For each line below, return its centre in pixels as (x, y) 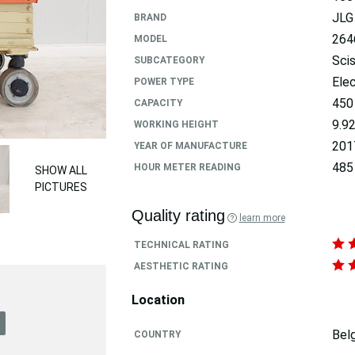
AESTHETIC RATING (181, 266)
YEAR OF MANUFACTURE (190, 145)
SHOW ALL (61, 170)
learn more (262, 218)
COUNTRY (157, 334)
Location (158, 300)
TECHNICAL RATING (181, 244)
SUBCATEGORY (169, 60)
